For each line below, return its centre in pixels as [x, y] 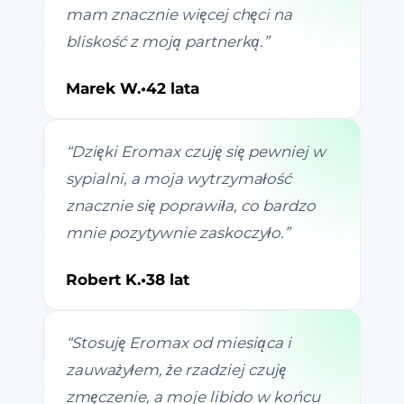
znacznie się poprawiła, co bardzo [191, 206]
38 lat [168, 280]
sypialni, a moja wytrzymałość [179, 179]
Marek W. [103, 89]
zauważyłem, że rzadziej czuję [176, 370]
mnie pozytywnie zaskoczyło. [175, 233]
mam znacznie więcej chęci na [179, 15]
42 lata [173, 89]
